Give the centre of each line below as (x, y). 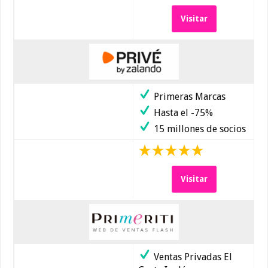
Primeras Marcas (189, 97)
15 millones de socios (199, 129)
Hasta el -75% (182, 113)
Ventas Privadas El (192, 257)
